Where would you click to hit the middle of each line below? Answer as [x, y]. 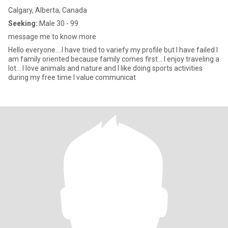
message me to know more [52, 37]
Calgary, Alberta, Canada [48, 10]
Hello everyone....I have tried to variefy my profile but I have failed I [112, 50]
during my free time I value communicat [72, 77]
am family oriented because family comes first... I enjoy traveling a [114, 59]
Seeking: [23, 23]
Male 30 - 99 [58, 23]
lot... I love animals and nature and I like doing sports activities [105, 68]
